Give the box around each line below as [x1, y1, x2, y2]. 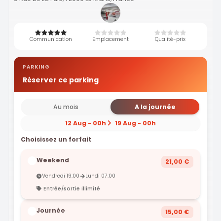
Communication [29, 35, 72, 43]
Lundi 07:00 [85, 172, 116, 180]
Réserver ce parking [22, 74, 99, 85]
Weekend [36, 155, 69, 164]
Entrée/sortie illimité [42, 184, 101, 192]
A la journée [134, 103, 176, 111]
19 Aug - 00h [114, 119, 156, 128]
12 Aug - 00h [65, 119, 107, 128]
